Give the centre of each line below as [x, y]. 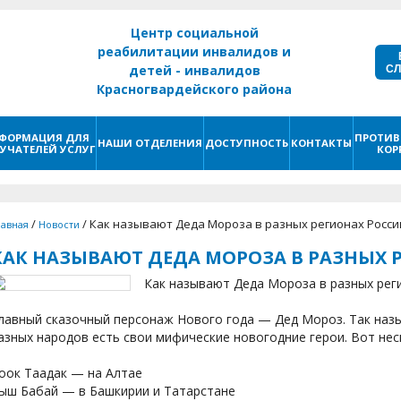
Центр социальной [194, 33]
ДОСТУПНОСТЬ [247, 143]
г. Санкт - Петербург [194, 108]
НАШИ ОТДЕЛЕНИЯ [150, 143]
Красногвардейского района [194, 89]
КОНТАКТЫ [321, 143]
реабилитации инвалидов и [194, 51]
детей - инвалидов [194, 70]
